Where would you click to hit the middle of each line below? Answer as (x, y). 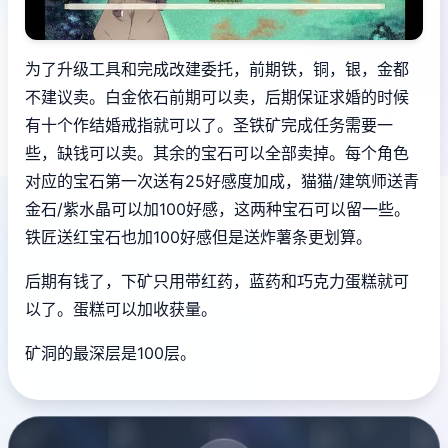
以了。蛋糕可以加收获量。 (121, 309)
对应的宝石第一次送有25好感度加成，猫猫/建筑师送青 (222, 181)
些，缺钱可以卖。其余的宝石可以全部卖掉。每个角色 (217, 153)
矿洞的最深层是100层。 (110, 353)
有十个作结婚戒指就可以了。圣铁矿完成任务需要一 (209, 125)
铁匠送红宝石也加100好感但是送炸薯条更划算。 (198, 237)
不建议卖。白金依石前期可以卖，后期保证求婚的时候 (217, 97)
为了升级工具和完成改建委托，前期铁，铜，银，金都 (217, 69)
